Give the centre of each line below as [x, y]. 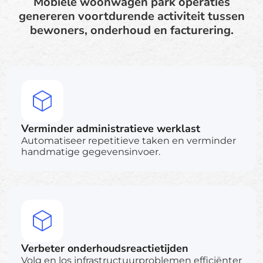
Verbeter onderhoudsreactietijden [105, 248]
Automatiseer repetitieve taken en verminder [129, 140]
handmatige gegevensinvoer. [91, 151]
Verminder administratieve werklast [111, 128]
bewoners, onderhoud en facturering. [131, 30]
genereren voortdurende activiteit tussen [131, 16]
